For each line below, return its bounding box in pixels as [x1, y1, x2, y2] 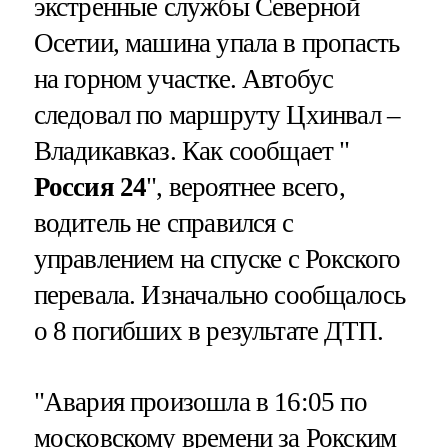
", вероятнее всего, [146, 171, 345, 202]
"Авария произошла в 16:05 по [33, 387, 367, 418]
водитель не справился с [33, 207, 293, 238]
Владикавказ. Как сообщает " [33, 135, 350, 166]
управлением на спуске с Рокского [33, 243, 401, 274]
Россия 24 [33, 171, 147, 202]
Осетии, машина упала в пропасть [33, 27, 400, 58]
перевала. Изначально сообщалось [33, 279, 406, 310]
